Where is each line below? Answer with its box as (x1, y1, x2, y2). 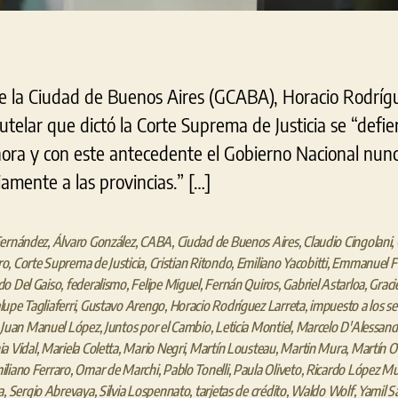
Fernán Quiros (204, 275, 278, 293)
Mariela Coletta (40, 338, 118, 357)
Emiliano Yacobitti (235, 253, 327, 272)
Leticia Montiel (215, 317, 291, 336)
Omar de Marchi (75, 360, 158, 378)
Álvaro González (52, 232, 135, 251)
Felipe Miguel (131, 275, 200, 293)
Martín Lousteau (188, 338, 275, 357)
